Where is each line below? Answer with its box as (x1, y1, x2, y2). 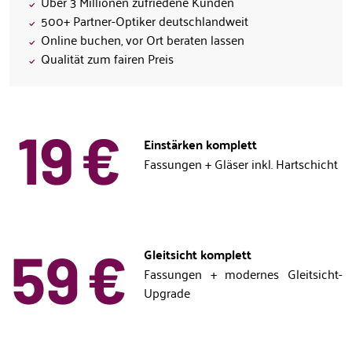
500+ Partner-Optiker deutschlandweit (41, 9, 248, 31)
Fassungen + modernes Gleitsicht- (144, 262, 343, 284)
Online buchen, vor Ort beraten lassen (41, 27, 244, 50)
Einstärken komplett (144, 133, 257, 156)
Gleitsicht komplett (144, 243, 251, 266)
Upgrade (144, 281, 190, 303)
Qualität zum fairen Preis (41, 46, 174, 69)
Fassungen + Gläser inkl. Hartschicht (144, 152, 338, 174)
